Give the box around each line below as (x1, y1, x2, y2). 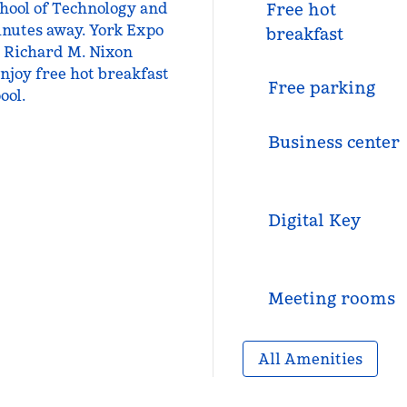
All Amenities (257, 350, 362, 368)
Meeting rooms (267, 288, 395, 309)
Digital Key (267, 210, 361, 231)
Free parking (267, 77, 375, 98)
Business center (267, 132, 400, 153)
